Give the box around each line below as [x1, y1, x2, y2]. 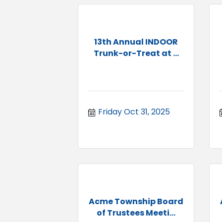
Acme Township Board [89, 195, 183, 207]
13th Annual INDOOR [94, 36, 178, 48]
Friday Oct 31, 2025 [98, 106, 170, 117]
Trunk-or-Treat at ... [93, 47, 179, 59]
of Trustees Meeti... [97, 207, 175, 219]
